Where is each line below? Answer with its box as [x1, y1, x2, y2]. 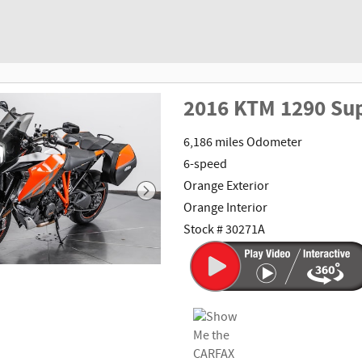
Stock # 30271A [183, 221, 266, 238]
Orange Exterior [183, 177, 270, 195]
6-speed [183, 155, 228, 173]
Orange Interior [183, 199, 268, 217]
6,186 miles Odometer [183, 133, 303, 151]
